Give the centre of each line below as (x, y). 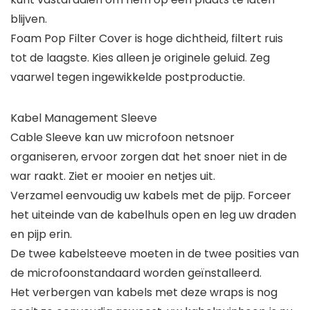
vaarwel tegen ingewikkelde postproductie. (128, 77)
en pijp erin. (41, 235)
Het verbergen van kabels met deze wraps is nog (144, 293)
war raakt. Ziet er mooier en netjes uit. (113, 176)
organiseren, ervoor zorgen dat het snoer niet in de (149, 157)
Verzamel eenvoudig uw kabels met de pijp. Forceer (151, 196)
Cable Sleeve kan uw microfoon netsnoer (122, 138)
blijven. (29, 19)
